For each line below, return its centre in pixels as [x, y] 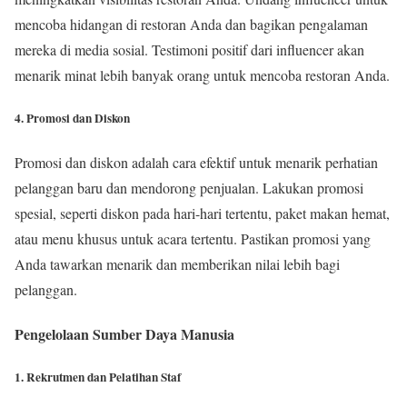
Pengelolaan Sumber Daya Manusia [124, 333]
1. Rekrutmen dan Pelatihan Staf [98, 377]
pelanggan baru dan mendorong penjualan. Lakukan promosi [189, 187]
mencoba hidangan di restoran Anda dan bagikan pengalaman [191, 25]
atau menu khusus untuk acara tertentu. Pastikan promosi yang [193, 238]
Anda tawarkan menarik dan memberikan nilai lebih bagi [177, 263]
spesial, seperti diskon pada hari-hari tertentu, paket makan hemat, [202, 213]
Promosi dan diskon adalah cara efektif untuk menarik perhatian [196, 162]
